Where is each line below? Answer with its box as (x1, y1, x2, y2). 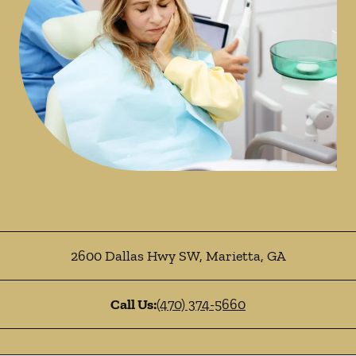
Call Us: (110, 296, 157, 313)
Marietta (202, 247, 261, 265)
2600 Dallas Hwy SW (70, 247, 199, 265)
